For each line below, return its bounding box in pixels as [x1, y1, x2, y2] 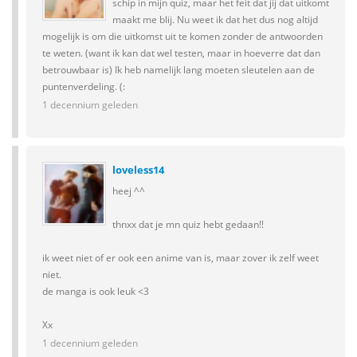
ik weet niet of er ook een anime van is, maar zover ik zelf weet [42, 251, 319, 264]
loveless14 [112, 163, 164, 177]
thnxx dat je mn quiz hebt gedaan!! [112, 218, 264, 230]
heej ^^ [112, 184, 145, 197]
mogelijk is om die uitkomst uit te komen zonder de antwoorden [42, 29, 323, 42]
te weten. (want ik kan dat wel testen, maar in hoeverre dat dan [42, 46, 320, 59]
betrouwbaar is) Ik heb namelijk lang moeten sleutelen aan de [42, 63, 315, 76]
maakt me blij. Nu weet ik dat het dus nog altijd [112, 13, 318, 25]
